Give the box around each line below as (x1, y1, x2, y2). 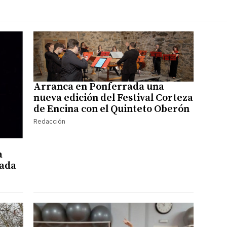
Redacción (33, 117, 65, 126)
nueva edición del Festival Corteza (33, 91, 193, 104)
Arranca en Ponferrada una (33, 80, 164, 93)
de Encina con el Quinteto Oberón (33, 102, 190, 116)
